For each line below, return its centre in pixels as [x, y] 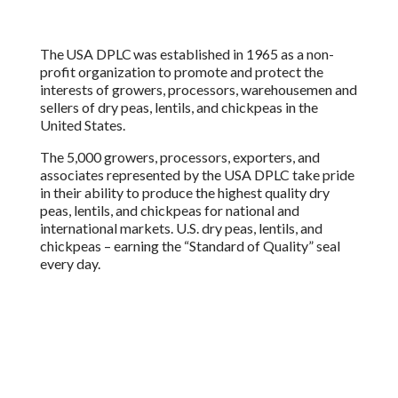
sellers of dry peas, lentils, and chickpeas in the [179, 107]
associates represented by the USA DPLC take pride [197, 175]
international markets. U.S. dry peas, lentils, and [181, 228]
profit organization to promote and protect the [181, 72]
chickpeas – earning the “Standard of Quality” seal [190, 246]
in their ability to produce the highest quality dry [184, 192]
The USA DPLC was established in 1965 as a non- [187, 54]
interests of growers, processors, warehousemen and [198, 89]
